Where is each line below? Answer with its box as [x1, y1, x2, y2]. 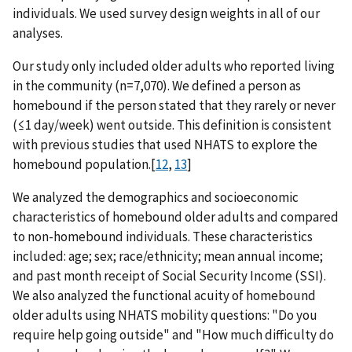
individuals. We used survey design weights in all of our [13, 4, 320, 22]
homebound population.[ [13, 155, 156, 173]
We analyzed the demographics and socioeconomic [13, 188, 299, 206]
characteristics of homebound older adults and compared [13, 207, 339, 225]
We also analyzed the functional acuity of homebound [13, 286, 316, 304]
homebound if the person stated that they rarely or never [13, 96, 335, 114]
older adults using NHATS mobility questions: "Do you [13, 306, 317, 324]
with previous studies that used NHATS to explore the [13, 135, 317, 153]
